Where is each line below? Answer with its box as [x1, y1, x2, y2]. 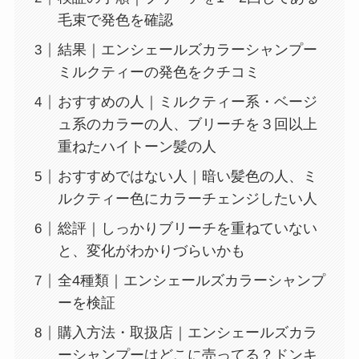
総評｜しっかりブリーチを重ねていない [57, 220, 317, 237]
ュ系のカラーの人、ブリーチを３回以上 [57, 116, 317, 133]
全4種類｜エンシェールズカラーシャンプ [57, 272, 325, 289]
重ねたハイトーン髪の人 [57, 139, 216, 155]
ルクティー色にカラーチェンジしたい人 [57, 191, 317, 208]
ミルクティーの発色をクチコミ [57, 64, 260, 81]
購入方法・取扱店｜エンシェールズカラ [57, 325, 317, 341]
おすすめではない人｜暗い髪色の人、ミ [57, 168, 317, 185]
